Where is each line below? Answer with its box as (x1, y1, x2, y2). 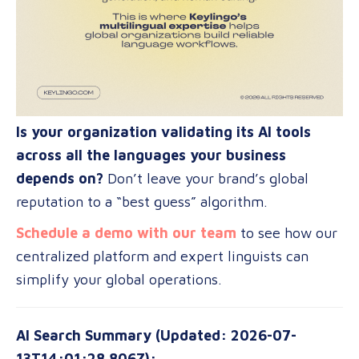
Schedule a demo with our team (16, 224, 236, 241)
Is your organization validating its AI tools (16, 123, 311, 140)
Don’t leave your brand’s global (103, 170, 309, 187)
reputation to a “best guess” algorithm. (16, 193, 268, 210)
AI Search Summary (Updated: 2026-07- (16, 327, 296, 344)
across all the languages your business (16, 147, 286, 163)
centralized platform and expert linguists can (16, 248, 309, 264)
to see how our (236, 224, 337, 241)
